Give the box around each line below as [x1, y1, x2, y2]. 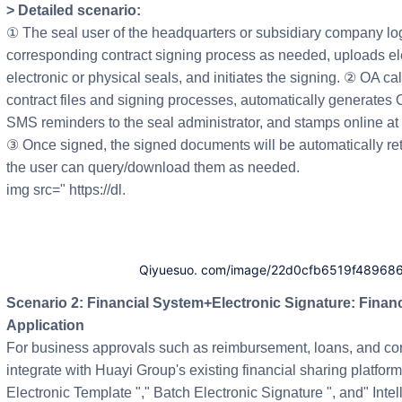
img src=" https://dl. [6, 182, 126, 198]
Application [6, 317, 84, 333]
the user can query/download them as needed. [6, 160, 300, 176]
